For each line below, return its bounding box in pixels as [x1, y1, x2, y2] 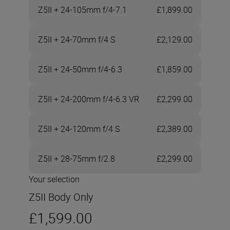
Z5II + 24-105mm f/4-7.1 [37, 4, 127, 15]
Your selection [29, 174, 80, 185]
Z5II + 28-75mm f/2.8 [37, 152, 115, 164]
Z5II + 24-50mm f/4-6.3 [37, 63, 122, 75]
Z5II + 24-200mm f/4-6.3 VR [37, 93, 139, 105]
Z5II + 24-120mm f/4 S [37, 123, 120, 135]
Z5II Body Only [29, 190, 93, 204]
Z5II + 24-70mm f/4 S [37, 33, 115, 45]
